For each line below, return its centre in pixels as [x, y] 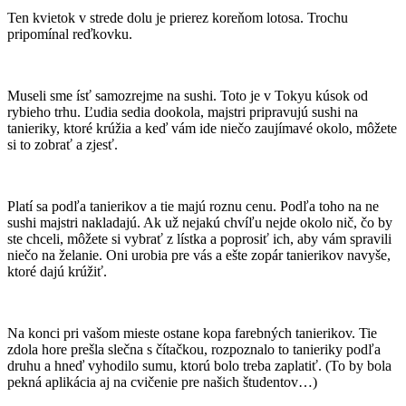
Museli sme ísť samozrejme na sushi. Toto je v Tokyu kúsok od [188, 96]
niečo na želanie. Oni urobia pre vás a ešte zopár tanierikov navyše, [199, 256]
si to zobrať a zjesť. [63, 145]
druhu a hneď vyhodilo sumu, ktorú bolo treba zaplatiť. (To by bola [199, 366]
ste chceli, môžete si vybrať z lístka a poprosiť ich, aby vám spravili [199, 239]
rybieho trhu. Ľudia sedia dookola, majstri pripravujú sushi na [183, 112]
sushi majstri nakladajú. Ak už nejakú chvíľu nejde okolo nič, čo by [200, 223]
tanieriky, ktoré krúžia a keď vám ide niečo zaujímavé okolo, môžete [202, 129]
